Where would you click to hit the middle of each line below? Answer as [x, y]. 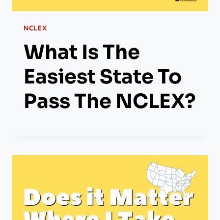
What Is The [82, 53]
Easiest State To [103, 77]
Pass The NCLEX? [110, 102]
